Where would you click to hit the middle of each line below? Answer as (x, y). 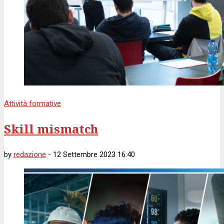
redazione (30, 154)
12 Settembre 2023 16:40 (94, 154)
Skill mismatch (51, 128)
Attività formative (32, 103)
